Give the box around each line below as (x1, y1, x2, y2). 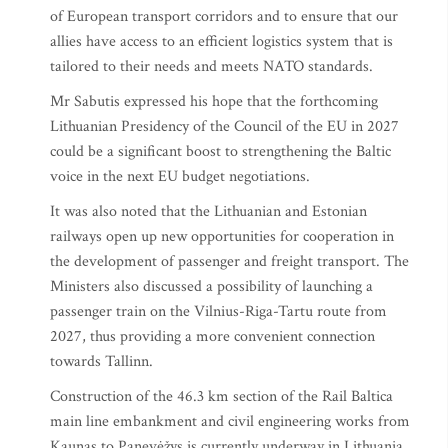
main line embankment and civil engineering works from (50, 411, 410, 433)
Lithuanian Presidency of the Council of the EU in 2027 (50, 116, 399, 138)
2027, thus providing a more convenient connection (50, 326, 375, 348)
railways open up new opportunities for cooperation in (50, 226, 394, 248)
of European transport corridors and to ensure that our (50, 6, 398, 28)
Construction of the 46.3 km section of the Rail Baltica (50, 386, 393, 408)
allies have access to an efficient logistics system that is (50, 31, 393, 53)
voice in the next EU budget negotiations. (50, 166, 314, 188)
